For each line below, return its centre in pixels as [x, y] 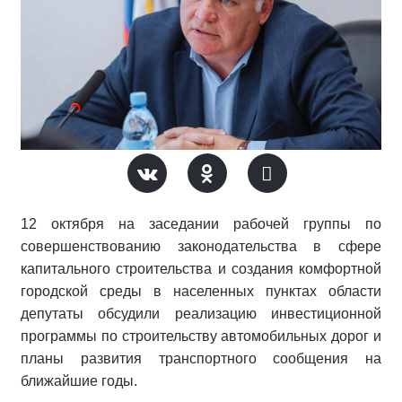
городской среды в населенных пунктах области [201, 291]
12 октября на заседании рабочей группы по [201, 224]
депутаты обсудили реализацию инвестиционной [201, 314]
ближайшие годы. [79, 381]
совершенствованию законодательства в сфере [201, 246]
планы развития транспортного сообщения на [201, 358]
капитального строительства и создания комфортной [201, 269]
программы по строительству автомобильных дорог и [201, 336]
